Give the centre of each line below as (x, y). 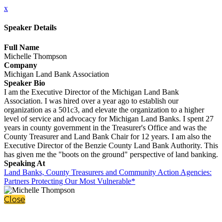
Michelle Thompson (35, 56)
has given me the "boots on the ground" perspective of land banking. (111, 154)
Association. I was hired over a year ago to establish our (91, 101)
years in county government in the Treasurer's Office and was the (105, 127)
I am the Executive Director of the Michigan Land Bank (91, 92)
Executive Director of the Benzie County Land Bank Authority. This (111, 145)
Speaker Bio (25, 83)
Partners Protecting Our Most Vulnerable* (70, 181)
